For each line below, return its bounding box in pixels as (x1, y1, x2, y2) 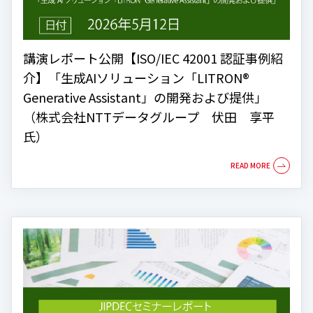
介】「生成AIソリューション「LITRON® (23, 68, 249, 87)
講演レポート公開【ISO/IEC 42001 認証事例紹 (23, 49, 283, 67)
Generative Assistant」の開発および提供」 (23, 88, 267, 106)
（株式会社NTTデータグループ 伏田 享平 (23, 108, 275, 126)
